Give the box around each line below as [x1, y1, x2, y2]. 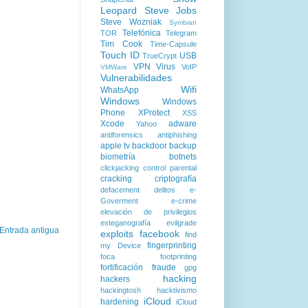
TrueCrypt [142, 52, 177, 60]
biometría [100, 152, 135, 162]
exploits [100, 228, 133, 239]
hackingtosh [100, 286, 141, 294]
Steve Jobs [144, 5, 197, 16]
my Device [100, 241, 141, 250]
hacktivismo [157, 286, 197, 294]
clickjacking [100, 164, 139, 172]
